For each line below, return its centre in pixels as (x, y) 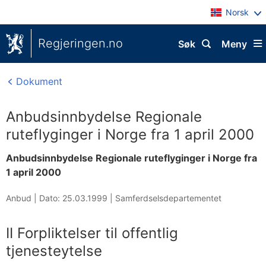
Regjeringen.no (80, 43)
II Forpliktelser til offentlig (92, 233)
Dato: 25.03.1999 (73, 198)
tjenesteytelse (54, 251)
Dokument (38, 81)
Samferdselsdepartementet (168, 198)
